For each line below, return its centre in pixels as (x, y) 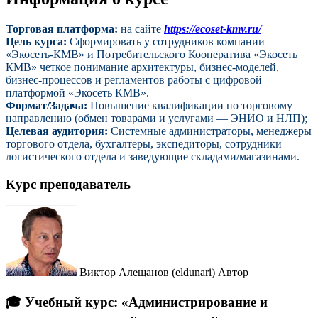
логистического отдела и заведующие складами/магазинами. (153, 156)
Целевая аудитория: (57, 131)
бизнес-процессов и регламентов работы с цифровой (134, 79)
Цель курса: (36, 41)
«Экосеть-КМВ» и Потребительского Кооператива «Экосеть (152, 54)
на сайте (141, 28)
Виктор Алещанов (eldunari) (147, 273)
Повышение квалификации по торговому (190, 105)
